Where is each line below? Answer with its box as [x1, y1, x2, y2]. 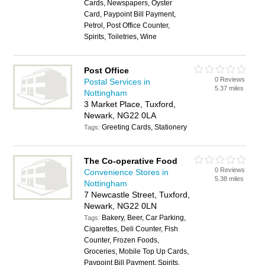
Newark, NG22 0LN [84, 201, 157, 211]
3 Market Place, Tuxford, [84, 99, 176, 109]
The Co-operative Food [84, 156, 178, 166]
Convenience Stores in [84, 167, 169, 177]
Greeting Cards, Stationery [102, 123, 188, 131]
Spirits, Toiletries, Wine [84, 33, 157, 41]
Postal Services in [84, 77, 151, 86]
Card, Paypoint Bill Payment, [84, 10, 176, 18]
